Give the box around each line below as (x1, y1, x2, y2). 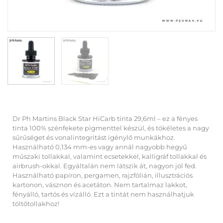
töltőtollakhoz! (12, 200, 59, 208)
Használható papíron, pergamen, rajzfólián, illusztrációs (12, 171, 193, 179)
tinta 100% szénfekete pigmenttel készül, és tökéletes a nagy (12, 124, 209, 132)
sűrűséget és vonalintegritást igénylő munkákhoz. (12, 133, 175, 141)
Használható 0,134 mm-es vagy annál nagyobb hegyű (12, 143, 187, 151)
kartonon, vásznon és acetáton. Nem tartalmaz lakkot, (12, 181, 187, 189)
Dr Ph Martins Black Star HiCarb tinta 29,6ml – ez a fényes (12, 114, 198, 122)
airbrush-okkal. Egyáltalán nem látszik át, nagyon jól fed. (12, 162, 197, 170)
